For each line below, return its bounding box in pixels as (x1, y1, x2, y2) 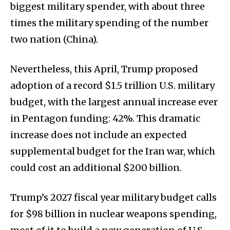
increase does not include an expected (10, 129, 187, 141)
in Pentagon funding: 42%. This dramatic (10, 112, 200, 125)
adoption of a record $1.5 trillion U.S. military (10, 80, 215, 92)
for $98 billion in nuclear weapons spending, (10, 208, 217, 220)
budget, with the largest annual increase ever (10, 96, 218, 108)
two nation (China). (10, 33, 100, 46)
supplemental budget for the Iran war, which (10, 145, 215, 158)
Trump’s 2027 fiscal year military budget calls (10, 191, 217, 204)
